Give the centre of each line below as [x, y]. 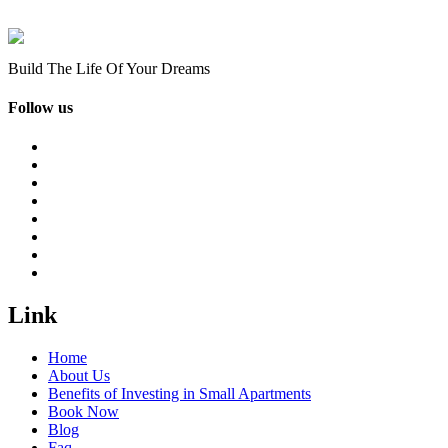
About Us [79, 376]
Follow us [40, 107]
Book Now [83, 412]
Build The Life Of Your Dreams [109, 68]
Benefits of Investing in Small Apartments [179, 394]
